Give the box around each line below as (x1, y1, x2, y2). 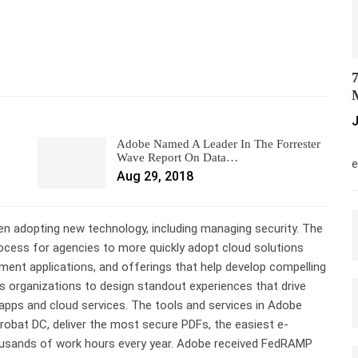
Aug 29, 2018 (117, 168, 194, 184)
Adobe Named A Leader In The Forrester (117, 137, 321, 150)
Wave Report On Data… (117, 150, 239, 164)
